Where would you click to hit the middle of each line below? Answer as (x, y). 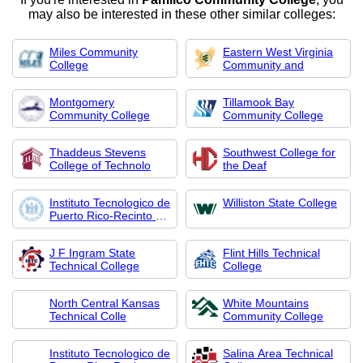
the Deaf (245, 165)
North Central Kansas (105, 303)
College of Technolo (100, 165)
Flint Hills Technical (271, 253)
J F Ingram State (92, 253)
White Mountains (266, 303)
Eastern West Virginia (278, 52)
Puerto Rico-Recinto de (109, 216)
